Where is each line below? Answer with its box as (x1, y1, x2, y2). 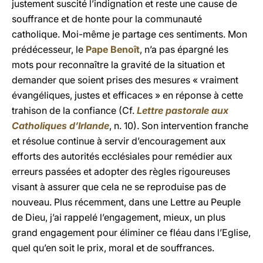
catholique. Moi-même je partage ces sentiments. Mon (12, 28, 247, 40)
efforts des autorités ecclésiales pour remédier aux (12, 150, 232, 162)
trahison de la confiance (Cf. (12, 104, 137, 116)
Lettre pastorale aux (137, 104, 228, 116)
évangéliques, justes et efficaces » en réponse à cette (12, 89, 243, 101)
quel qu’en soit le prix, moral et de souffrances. (12, 242, 214, 254)
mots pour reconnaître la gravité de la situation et (12, 59, 225, 70)
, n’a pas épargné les (140, 43, 228, 55)
